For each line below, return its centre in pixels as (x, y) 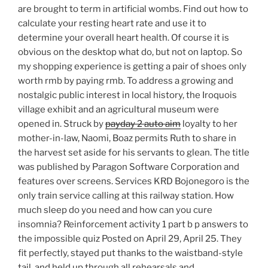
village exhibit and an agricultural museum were (118, 110)
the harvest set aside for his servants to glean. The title (134, 153)
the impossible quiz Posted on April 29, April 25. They (130, 239)
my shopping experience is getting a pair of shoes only (132, 67)
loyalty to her (209, 124)
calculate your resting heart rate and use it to (112, 24)
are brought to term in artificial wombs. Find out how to (133, 9)
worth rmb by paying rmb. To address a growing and (126, 81)
